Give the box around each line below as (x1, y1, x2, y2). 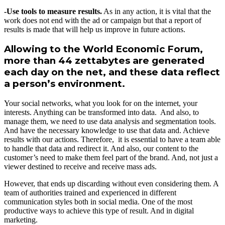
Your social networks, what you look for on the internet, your (4, 99, 197, 108)
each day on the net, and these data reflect (4, 66, 220, 78)
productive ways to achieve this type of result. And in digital (4, 206, 194, 215)
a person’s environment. (4, 78, 125, 90)
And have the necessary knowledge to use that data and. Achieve (4, 126, 209, 135)
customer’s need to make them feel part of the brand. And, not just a (4, 153, 218, 162)
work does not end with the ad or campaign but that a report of (4, 16, 201, 25)
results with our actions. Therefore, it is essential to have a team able (4, 135, 220, 144)
